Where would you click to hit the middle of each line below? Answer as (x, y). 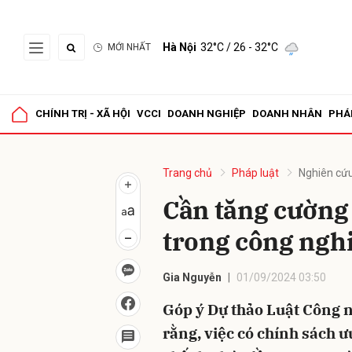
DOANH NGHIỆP (207, 114)
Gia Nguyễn (192, 277)
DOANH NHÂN (287, 114)
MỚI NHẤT (129, 47)
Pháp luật (255, 173)
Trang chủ (187, 173)
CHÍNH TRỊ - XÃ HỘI (83, 114)
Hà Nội (180, 47)
